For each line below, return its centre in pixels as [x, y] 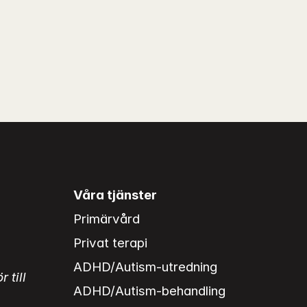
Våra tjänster [115, 195]
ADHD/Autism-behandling [149, 291]
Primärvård [106, 219]
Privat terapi [110, 243]
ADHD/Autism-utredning [145, 267]
